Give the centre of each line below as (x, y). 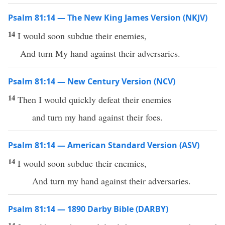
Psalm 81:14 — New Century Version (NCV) (92, 81)
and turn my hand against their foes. (97, 117)
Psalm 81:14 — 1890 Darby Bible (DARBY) (88, 209)
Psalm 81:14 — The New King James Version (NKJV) (108, 18)
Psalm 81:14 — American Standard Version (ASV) (104, 145)
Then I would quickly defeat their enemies (94, 99)
